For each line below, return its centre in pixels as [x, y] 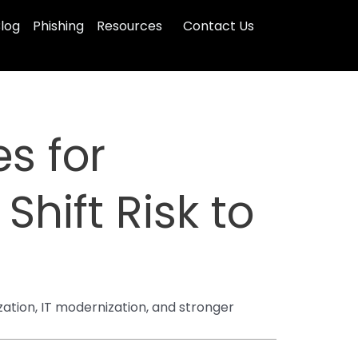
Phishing [58, 26]
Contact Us [219, 26]
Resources [129, 26]
